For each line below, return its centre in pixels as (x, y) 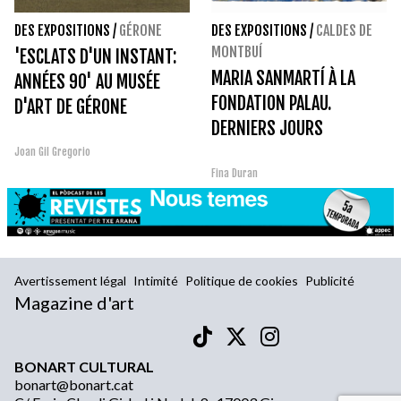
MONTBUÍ (237, 51)
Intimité (156, 280)
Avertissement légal (70, 280)
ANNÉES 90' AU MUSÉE (87, 81)
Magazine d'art (74, 302)
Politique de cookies (242, 280)
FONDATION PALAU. (271, 103)
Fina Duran (235, 173)
